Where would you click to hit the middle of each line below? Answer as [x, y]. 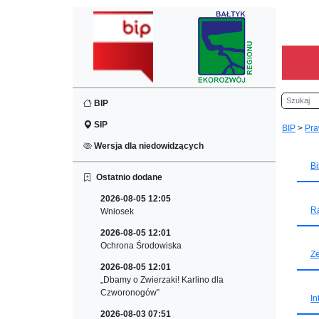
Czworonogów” [130, 293]
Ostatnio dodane [127, 177]
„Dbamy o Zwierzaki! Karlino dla [162, 280]
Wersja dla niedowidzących [148, 146]
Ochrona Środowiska [141, 246]
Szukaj [295, 99]
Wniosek [117, 211]
